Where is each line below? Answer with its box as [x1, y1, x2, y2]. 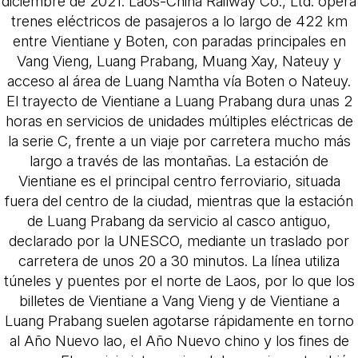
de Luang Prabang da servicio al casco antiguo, [27, 211, 331, 229]
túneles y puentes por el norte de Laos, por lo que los [3, 271, 355, 289]
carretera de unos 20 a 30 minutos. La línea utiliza [18, 251, 340, 269]
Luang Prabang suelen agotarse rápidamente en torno [4, 311, 354, 329]
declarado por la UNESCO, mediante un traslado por [9, 231, 349, 249]
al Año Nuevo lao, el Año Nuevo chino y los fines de [9, 331, 349, 349]
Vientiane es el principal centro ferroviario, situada [18, 171, 340, 189]
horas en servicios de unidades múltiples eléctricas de [5, 111, 353, 129]
